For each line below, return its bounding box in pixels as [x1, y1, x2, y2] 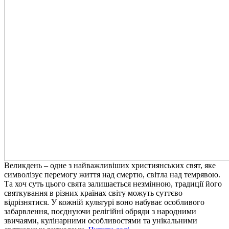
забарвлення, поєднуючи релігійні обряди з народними [4, 207, 196, 216]
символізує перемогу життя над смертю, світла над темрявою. [4, 170, 220, 179]
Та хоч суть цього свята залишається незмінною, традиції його [4, 179, 222, 189]
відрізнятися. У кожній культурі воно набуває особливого [4, 198, 204, 207]
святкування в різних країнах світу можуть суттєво [4, 189, 182, 198]
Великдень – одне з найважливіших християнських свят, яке [4, 161, 216, 170]
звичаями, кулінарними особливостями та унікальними [4, 216, 197, 225]
